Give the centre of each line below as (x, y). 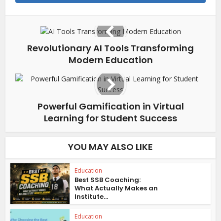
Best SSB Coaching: (108, 180)
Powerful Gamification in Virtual (110, 107)
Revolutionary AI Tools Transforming (110, 48)
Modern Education (110, 60)
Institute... (92, 197)
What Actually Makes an (116, 188)
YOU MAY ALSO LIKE (110, 147)
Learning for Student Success (110, 118)
